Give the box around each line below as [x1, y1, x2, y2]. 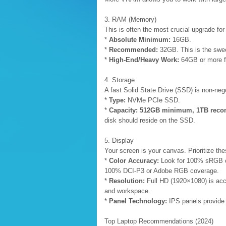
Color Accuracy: [109, 157, 159, 164]
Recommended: [109, 46, 158, 53]
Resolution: [109, 177, 145, 185]
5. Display [104, 137, 134, 144]
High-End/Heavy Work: [109, 56, 179, 64]
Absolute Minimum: [109, 36, 171, 43]
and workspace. [104, 187, 150, 195]
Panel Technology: [109, 197, 167, 205]
